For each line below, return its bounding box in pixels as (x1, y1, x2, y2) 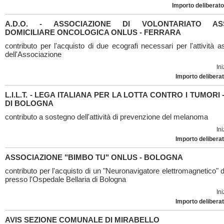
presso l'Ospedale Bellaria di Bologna (5, 175, 126, 183)
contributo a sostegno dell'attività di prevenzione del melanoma (5, 112, 208, 121)
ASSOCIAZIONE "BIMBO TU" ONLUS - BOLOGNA (5, 153, 183, 161)
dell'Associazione (5, 50, 61, 58)
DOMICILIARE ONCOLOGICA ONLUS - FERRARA (5, 28, 181, 36)
